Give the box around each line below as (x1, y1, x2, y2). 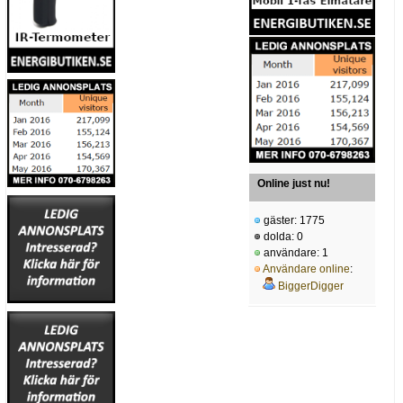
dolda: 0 (261, 230, 303, 244)
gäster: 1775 (261, 214, 325, 228)
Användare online (263, 263, 350, 276)
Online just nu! (257, 177, 330, 191)
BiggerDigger (278, 280, 344, 293)
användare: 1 (261, 246, 328, 260)
